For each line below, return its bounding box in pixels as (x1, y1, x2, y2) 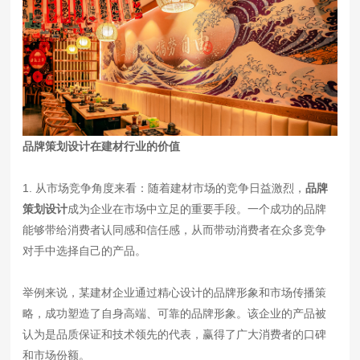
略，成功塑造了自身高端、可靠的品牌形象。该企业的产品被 (22, 307, 327, 321)
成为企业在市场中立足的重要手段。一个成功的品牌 (67, 202, 327, 216)
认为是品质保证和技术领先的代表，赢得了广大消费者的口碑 (22, 328, 327, 342)
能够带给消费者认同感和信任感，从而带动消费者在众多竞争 (22, 223, 327, 237)
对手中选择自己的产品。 (22, 244, 147, 258)
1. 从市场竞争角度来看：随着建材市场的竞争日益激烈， (22, 182, 306, 195)
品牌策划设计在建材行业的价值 (22, 140, 181, 153)
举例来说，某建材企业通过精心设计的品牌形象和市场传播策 (22, 286, 327, 300)
